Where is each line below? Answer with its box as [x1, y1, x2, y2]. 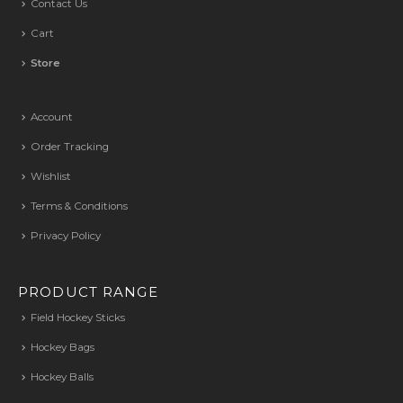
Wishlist [31, 170, 71, 184]
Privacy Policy [31, 228, 101, 242]
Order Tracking [31, 140, 109, 154]
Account [31, 111, 73, 124]
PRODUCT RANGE [18, 282, 158, 300]
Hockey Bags [31, 340, 94, 354]
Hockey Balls [31, 370, 94, 383]
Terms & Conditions [31, 199, 128, 212]
